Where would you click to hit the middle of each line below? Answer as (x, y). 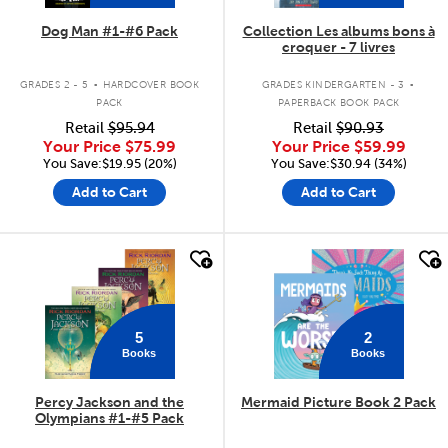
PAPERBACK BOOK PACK (338, 102)
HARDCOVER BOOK (151, 84)
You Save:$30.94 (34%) (338, 164)
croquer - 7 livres (338, 47)
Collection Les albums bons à (338, 31)
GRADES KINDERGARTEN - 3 (333, 84)
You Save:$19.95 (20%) (109, 164)
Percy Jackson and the (109, 401)
